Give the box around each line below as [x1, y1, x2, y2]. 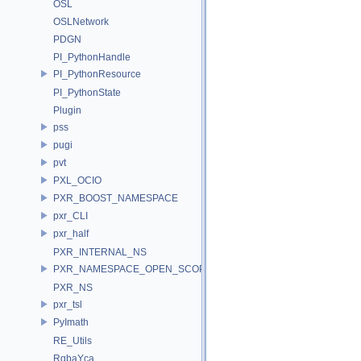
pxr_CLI [53, 210, 88, 222]
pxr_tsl [53, 298, 82, 310]
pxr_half [53, 227, 89, 239]
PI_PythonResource [53, 68, 141, 80]
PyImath [53, 316, 89, 328]
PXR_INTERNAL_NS [53, 247, 147, 258]
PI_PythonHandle [53, 52, 131, 63]
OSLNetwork [53, 16, 109, 27]
